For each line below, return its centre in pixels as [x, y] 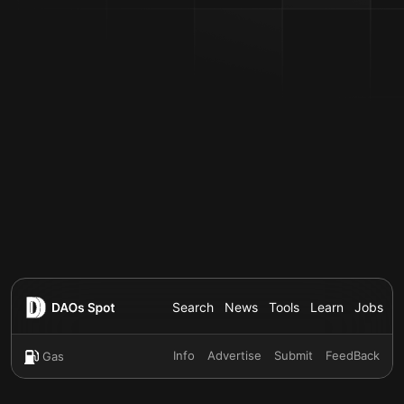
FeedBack [353, 355]
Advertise [234, 355]
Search [193, 307]
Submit [294, 355]
